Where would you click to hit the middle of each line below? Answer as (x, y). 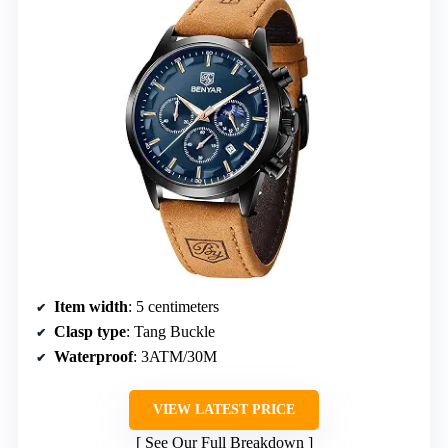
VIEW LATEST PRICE (224, 409)
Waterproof (93, 356)
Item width (91, 306)
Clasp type (90, 331)
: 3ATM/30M (175, 356)
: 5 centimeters (173, 306)
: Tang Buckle (170, 331)
